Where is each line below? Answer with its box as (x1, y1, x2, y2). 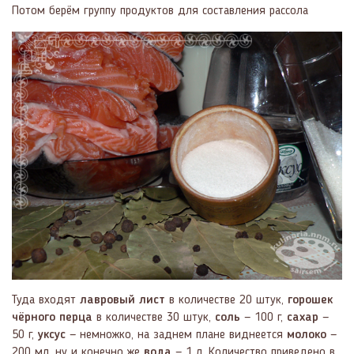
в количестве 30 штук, (92, 311, 215, 324)
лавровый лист (80, 293, 165, 307)
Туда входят (12, 293, 80, 307)
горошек (288, 293, 333, 307)
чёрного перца (12, 311, 92, 324)
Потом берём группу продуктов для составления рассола (12, 5, 308, 17)
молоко (287, 328, 326, 341)
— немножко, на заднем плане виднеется (66, 328, 287, 341)
